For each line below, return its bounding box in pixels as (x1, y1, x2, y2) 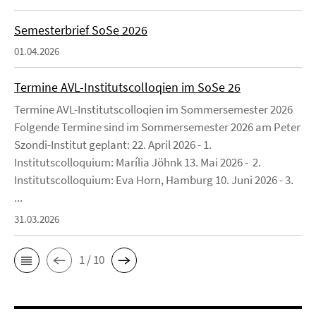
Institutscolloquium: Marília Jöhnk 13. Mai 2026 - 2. (14, 154, 261, 170)
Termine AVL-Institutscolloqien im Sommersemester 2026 (14, 101, 293, 117)
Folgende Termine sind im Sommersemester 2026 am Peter (14, 119, 300, 135)
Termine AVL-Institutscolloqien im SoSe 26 (14, 78, 241, 95)
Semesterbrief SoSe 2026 (14, 21, 147, 38)
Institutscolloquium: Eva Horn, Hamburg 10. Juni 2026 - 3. (14, 171, 293, 188)
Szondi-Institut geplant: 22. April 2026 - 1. (14, 136, 212, 152)
